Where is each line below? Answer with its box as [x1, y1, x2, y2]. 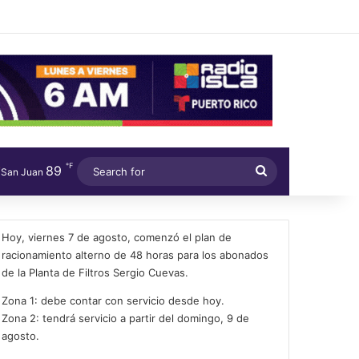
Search [266, 162, 308, 178]
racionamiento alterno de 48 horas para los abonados [2, 248, 269, 261]
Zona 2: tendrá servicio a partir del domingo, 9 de [2, 311, 250, 325]
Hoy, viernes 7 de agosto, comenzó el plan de [2, 230, 232, 244]
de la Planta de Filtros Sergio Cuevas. [2, 265, 189, 279]
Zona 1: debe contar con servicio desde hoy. [2, 293, 225, 307]
